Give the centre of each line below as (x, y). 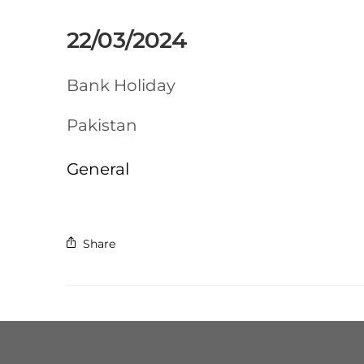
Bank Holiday (121, 86)
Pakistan (102, 126)
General (97, 169)
